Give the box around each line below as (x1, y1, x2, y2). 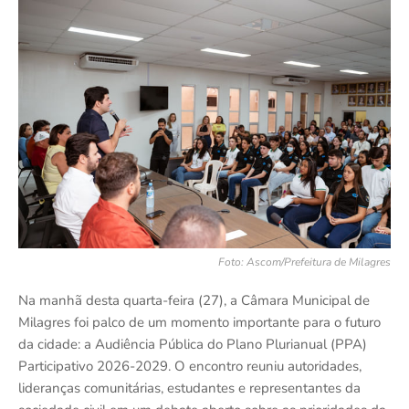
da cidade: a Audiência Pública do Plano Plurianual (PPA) (18, 335, 367, 353)
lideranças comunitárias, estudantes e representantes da (18, 379, 361, 397)
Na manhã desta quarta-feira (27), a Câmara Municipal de (18, 291, 370, 309)
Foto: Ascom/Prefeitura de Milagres (218, 255, 391, 269)
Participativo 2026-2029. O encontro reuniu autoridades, (18, 357, 362, 375)
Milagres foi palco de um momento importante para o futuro (18, 313, 381, 331)
